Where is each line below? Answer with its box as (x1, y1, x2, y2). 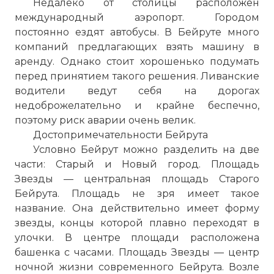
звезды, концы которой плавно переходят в (15, 217, 259, 229)
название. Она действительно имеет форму (15, 202, 259, 214)
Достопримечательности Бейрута (33, 129, 208, 141)
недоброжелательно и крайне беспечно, (15, 100, 259, 111)
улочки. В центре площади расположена (15, 232, 259, 243)
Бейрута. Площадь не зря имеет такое (15, 188, 259, 199)
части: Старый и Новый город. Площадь (15, 158, 259, 170)
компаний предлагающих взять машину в (15, 41, 259, 53)
